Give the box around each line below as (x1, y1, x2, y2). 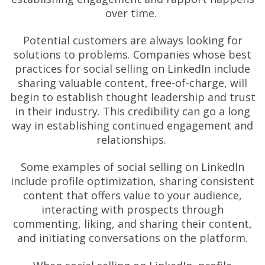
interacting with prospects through (41, 202, 224, 217)
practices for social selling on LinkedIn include (15, 61, 250, 76)
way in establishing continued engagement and (12, 118, 253, 132)
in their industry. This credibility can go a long (15, 104, 250, 118)
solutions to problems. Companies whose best (14, 47, 251, 62)
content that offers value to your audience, (23, 188, 242, 203)
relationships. (96, 132, 169, 147)
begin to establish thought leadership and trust (9, 89, 256, 104)
